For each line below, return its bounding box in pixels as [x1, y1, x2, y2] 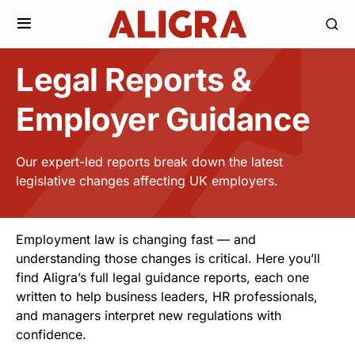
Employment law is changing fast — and [16, 231, 256, 247]
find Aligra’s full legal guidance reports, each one [16, 269, 309, 285]
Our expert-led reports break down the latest [16, 154, 283, 170]
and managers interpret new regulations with [16, 307, 281, 323]
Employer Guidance [16, 100, 311, 139]
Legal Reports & [16, 60, 252, 99]
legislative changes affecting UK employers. [16, 173, 278, 189]
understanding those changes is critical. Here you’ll [16, 250, 320, 266]
